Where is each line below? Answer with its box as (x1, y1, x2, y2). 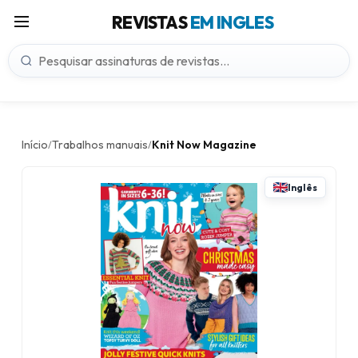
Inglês (288, 181, 317, 193)
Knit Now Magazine (152, 137, 257, 152)
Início (22, 137, 48, 152)
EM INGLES (189, 12, 274, 33)
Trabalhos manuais (52, 137, 148, 152)
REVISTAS (111, 12, 190, 33)
